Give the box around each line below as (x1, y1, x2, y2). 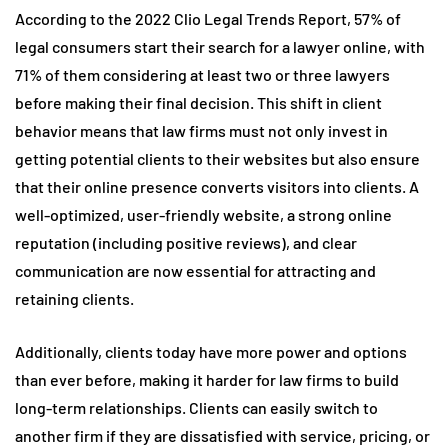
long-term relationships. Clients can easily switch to (15, 398, 378, 418)
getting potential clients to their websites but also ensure (15, 149, 420, 169)
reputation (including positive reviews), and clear (15, 233, 357, 253)
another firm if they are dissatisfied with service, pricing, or (15, 426, 430, 446)
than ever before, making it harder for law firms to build (15, 370, 399, 390)
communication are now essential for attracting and (15, 261, 376, 281)
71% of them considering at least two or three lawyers (15, 65, 390, 85)
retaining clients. (15, 289, 134, 309)
